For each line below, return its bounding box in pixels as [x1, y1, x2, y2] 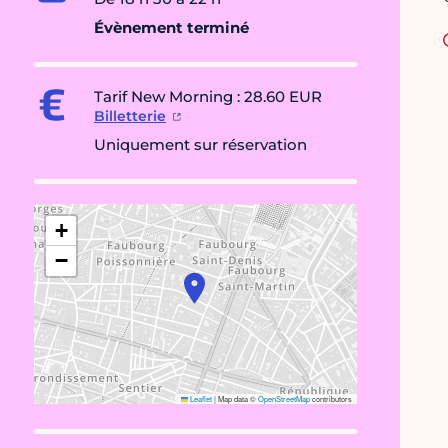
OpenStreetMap [258, 393, 310, 405]
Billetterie [94, 107, 166, 126]
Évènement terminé [94, 18, 249, 38]
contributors [310, 393, 352, 405]
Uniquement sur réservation [94, 135, 307, 155]
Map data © [216, 393, 258, 405]
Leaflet [188, 393, 212, 405]
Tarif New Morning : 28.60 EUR [94, 87, 322, 107]
